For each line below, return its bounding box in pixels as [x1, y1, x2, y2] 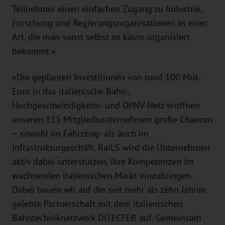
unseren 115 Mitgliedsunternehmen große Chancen [12, 114, 213, 125]
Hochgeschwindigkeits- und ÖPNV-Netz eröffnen [12, 100, 200, 110]
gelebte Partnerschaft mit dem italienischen [12, 198, 183, 209]
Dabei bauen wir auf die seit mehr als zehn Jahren [12, 184, 206, 195]
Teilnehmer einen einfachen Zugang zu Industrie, [12, 4, 202, 14]
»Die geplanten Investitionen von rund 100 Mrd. [12, 72, 199, 82]
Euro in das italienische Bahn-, [12, 86, 130, 96]
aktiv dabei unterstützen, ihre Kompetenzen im [12, 156, 194, 167]
